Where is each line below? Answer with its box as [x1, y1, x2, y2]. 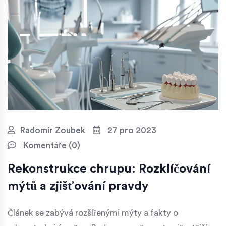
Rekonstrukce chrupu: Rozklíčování [8, 163, 210, 176]
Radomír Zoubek [20, 126, 85, 135]
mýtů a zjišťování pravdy [8, 180, 148, 193]
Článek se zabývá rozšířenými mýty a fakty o [8, 209, 178, 218]
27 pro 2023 [105, 126, 156, 135]
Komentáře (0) [21, 141, 80, 150]
